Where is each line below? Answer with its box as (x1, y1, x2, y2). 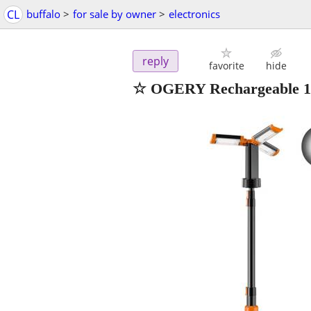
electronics (169, 7, 220, 21)
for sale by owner (73, 7, 156, 21)
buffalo (26, 7, 60, 21)
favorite (208, 59, 244, 73)
